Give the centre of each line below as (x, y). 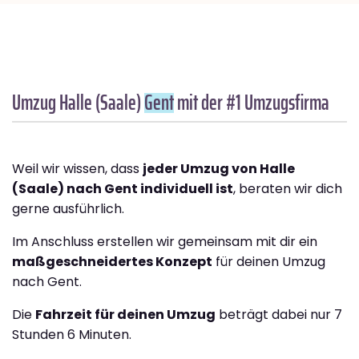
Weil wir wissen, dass (77, 169)
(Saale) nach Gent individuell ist (123, 189)
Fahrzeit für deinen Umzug (125, 315)
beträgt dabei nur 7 (279, 315)
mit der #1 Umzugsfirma (252, 103)
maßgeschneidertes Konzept (112, 262)
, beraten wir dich (288, 189)
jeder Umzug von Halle (219, 169)
